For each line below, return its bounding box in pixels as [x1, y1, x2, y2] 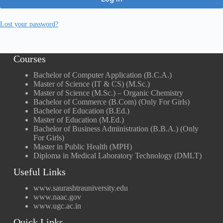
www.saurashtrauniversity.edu [33, 184, 128, 192]
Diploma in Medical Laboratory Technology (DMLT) [33, 151, 202, 160]
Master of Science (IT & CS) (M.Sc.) [33, 80, 150, 88]
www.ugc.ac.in [33, 202, 81, 210]
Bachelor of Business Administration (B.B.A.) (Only [33, 124, 199, 133]
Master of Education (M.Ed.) [33, 115, 124, 124]
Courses [13, 53, 46, 64]
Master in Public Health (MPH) [33, 142, 132, 151]
